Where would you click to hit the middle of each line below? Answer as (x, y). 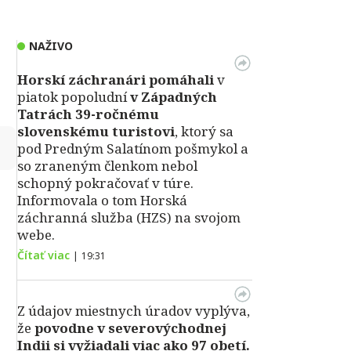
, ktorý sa (204, 131)
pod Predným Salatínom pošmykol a (133, 148)
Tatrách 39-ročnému (88, 114)
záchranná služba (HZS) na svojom (129, 217)
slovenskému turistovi (96, 131)
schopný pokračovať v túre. (105, 183)
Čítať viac (43, 255)
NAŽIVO (51, 46)
